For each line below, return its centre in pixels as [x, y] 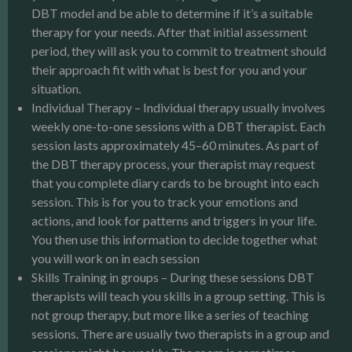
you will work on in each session [115, 258]
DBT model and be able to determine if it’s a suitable [172, 13]
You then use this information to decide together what [174, 239]
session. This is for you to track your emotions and [165, 201]
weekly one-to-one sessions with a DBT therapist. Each [178, 126]
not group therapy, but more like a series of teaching [170, 314]
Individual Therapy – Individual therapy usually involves [178, 107]
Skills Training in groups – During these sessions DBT [173, 277]
